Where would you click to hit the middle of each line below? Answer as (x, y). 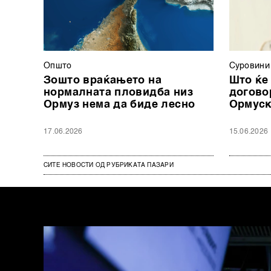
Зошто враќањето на (103, 80)
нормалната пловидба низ (118, 92)
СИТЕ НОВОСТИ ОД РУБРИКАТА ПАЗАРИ (109, 165)
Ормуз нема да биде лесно (119, 104)
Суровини (249, 66)
